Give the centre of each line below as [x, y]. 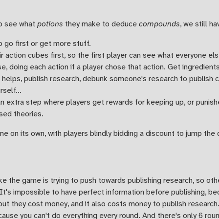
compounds [159, 24]
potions [50, 24]
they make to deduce [101, 24]
